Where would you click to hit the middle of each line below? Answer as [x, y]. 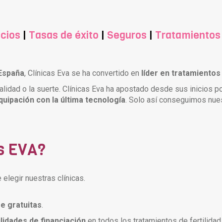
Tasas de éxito [64, 35]
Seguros [127, 35]
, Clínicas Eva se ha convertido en [83, 73]
